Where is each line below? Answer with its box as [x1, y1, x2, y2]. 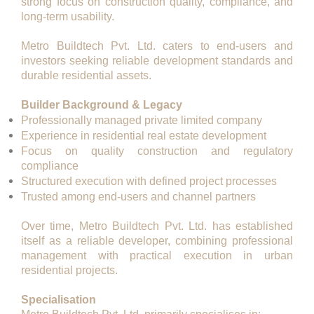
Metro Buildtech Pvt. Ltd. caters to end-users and [21, 40, 293, 52]
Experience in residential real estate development [21, 130, 266, 142]
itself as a [21, 235, 77, 247]
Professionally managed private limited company [21, 114, 262, 126]
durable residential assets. [21, 69, 151, 81]
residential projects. [21, 264, 118, 276]
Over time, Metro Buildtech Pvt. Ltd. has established [21, 220, 293, 232]
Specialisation [21, 294, 96, 306]
